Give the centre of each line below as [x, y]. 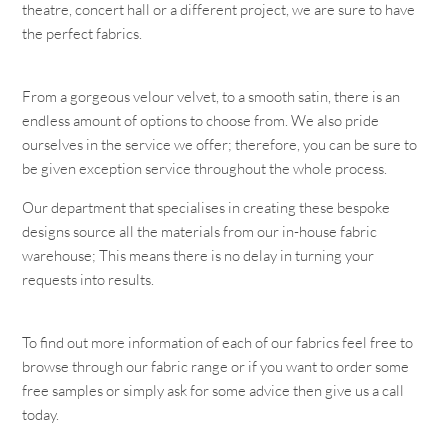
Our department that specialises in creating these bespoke [206, 207]
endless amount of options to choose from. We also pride [201, 120]
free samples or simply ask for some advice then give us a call [213, 390]
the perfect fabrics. [82, 33]
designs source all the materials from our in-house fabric [200, 231]
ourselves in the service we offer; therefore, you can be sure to [220, 144]
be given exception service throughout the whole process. [205, 168]
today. [41, 414]
